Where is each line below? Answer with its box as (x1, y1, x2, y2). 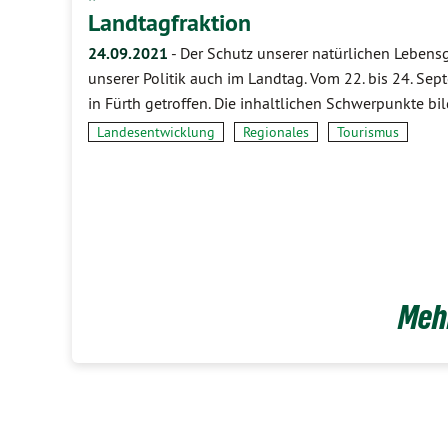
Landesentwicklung (97, 123, 215, 141)
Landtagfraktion (88, 7, 251, 38)
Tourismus (337, 123, 399, 141)
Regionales (243, 123, 309, 141)
